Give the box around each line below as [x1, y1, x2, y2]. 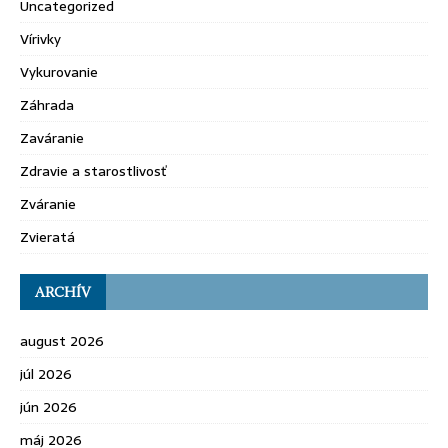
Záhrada [20, 94, 74, 116]
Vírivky [20, 28, 61, 50]
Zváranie [20, 193, 76, 215]
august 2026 [20, 330, 104, 352]
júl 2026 [20, 363, 72, 385]
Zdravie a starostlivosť [20, 160, 167, 182]
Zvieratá [20, 226, 75, 248]
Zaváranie [20, 127, 84, 149]
